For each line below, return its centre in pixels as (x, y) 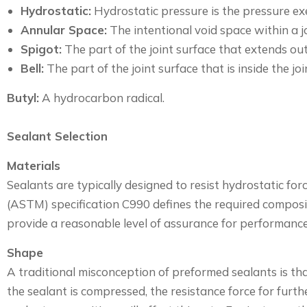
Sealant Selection (57, 136)
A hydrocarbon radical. (102, 98)
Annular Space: (64, 30)
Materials (34, 165)
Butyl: (23, 98)
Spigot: (41, 49)
